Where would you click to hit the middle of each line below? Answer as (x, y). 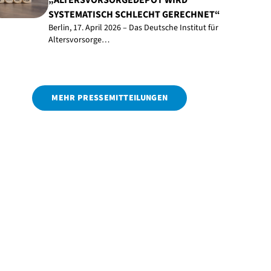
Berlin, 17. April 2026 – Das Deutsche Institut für (133, 28)
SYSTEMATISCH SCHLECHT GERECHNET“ (134, 15)
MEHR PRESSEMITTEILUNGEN (110, 98)
